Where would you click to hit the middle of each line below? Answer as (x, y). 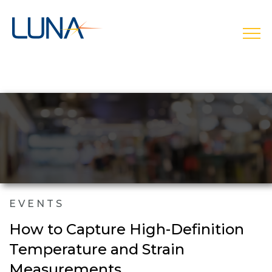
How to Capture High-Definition (127, 229)
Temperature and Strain (97, 249)
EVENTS (37, 203)
